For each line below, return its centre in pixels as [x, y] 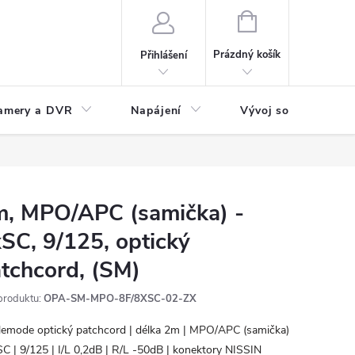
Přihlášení [163, 55]
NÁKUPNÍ [278, 20]
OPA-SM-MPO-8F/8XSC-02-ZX [120, 299]
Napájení [157, 111]
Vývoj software [284, 111]
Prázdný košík [247, 55]
